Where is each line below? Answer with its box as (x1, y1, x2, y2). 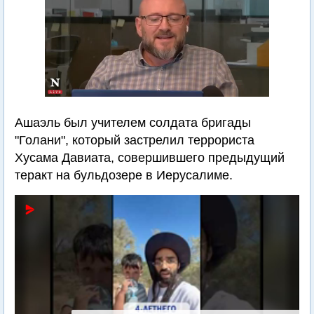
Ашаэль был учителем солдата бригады (15, 116, 251, 130)
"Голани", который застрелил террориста (15, 133, 254, 147)
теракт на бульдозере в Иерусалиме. (15, 168, 233, 182)
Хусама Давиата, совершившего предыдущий (15, 151, 285, 165)
